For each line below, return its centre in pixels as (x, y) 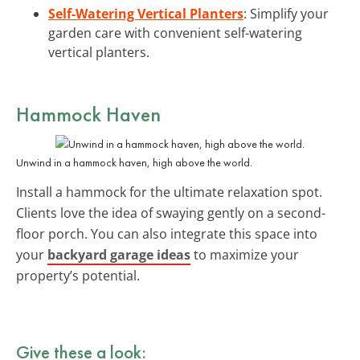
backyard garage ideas (119, 254)
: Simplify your (286, 13)
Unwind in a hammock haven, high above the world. (134, 162)
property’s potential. (78, 275)
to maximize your (245, 254)
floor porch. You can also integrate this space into (167, 233)
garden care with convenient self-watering (175, 33)
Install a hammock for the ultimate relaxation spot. (169, 192)
